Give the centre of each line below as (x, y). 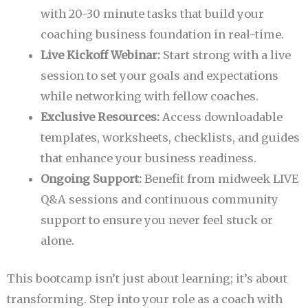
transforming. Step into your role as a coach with (145, 299)
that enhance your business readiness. (149, 158)
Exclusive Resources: (100, 117)
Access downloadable (221, 117)
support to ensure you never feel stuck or (157, 220)
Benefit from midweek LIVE (220, 178)
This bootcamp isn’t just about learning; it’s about (147, 278)
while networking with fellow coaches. (150, 96)
